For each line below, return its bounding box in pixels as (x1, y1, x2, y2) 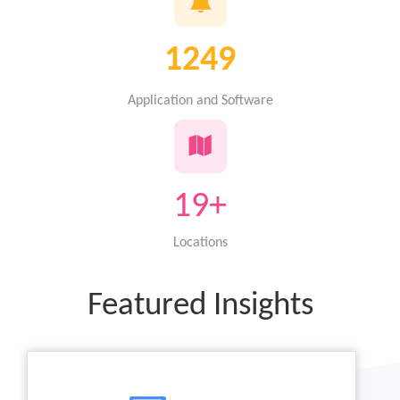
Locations (172, 235, 228, 250)
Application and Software (127, 93, 273, 108)
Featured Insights (87, 288, 313, 322)
